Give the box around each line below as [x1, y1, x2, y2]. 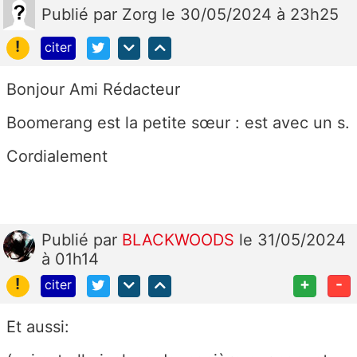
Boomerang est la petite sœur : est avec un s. [6, 112, 350, 132]
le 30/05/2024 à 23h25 [162, 4, 339, 24]
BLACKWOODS [122, 229, 239, 249]
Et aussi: [6, 317, 69, 337]
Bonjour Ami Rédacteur [6, 79, 185, 99]
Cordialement [6, 146, 112, 166]
